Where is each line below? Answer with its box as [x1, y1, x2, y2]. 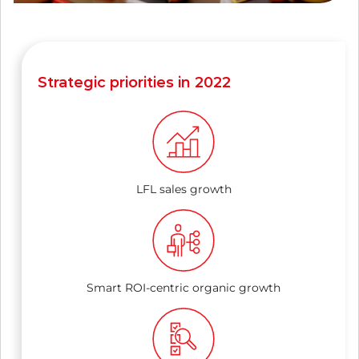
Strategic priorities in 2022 [38, 72, 231, 92]
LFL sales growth [135, 182, 232, 196]
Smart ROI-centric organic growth [87, 280, 280, 295]
